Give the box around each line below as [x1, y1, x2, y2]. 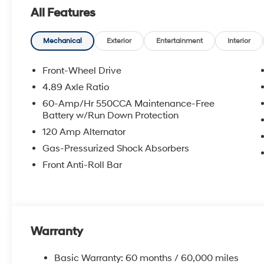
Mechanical [43, 36, 82, 45]
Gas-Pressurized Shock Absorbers [42, 142, 190, 154]
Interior [227, 36, 251, 45]
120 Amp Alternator [42, 126, 126, 138]
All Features [31, 5, 95, 20]
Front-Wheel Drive [42, 64, 122, 77]
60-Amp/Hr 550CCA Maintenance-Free [42, 97, 215, 110]
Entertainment [156, 36, 203, 45]
